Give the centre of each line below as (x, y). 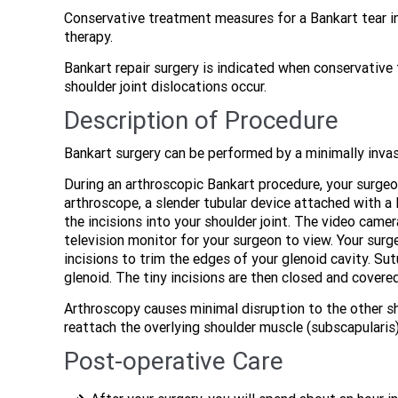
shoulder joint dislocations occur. (165, 87)
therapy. (88, 37)
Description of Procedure (201, 120)
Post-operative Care (174, 361)
